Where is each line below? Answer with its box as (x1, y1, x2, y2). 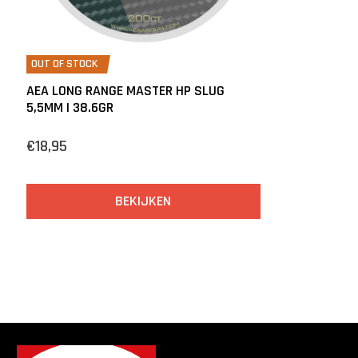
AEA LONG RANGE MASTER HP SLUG (26, 81, 225, 100)
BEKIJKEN (115, 191, 172, 210)
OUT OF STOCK (31, 56, 97, 71)
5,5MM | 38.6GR (26, 97, 113, 117)
